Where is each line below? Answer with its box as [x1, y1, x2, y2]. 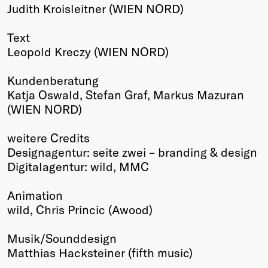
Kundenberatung [7, 72, 99, 87]
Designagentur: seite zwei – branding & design [7, 144, 257, 159]
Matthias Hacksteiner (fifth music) [7, 245, 193, 260]
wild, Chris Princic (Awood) [7, 202, 153, 217]
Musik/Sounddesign [7, 230, 117, 245]
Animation [7, 187, 63, 202]
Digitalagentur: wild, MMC [7, 159, 149, 173]
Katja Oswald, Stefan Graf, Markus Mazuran [7, 87, 244, 102]
